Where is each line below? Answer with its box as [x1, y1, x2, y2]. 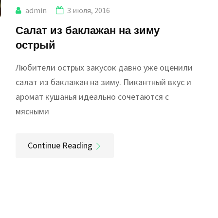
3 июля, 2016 [67, 5, 110, 15]
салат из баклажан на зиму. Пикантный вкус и [16, 76, 192, 88]
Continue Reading [28, 139, 93, 151]
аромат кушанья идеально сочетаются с [16, 91, 169, 102]
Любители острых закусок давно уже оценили [16, 61, 193, 73]
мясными [16, 105, 50, 117]
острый [16, 37, 56, 51]
